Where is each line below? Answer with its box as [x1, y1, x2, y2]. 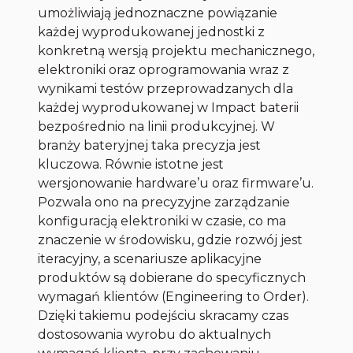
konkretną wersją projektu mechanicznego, [38, 43, 315, 59]
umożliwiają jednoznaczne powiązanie [38, 6, 278, 21]
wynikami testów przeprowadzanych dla [38, 81, 294, 97]
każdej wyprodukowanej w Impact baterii [38, 100, 299, 116]
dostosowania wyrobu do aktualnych [38, 327, 272, 343]
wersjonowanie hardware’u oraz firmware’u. [38, 176, 314, 191]
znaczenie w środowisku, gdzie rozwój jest [38, 232, 303, 248]
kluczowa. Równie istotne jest [38, 157, 225, 173]
